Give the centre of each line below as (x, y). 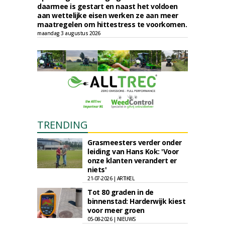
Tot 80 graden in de (121, 192)
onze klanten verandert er (132, 160)
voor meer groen (116, 210)
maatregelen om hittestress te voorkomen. (112, 24)
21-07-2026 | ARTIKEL (111, 178)
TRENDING (63, 125)
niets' (97, 170)
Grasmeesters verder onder (135, 142)
